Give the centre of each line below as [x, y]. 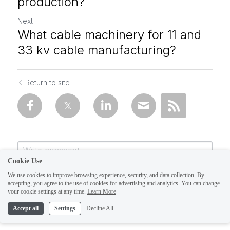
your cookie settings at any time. [47, 191]
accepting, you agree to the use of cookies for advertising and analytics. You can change [114, 183]
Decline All [100, 208]
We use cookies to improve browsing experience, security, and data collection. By [106, 175]
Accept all [26, 208]
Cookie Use [25, 161]
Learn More [102, 191]
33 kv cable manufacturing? [97, 50]
